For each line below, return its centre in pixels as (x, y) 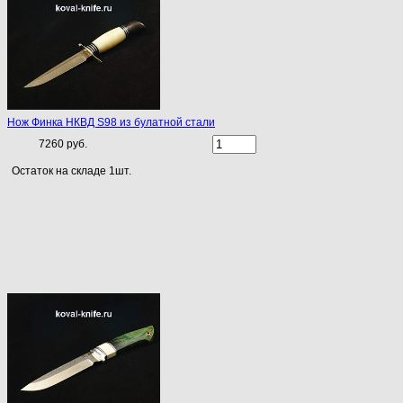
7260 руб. (63, 144)
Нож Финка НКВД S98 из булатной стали (111, 123)
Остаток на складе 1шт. (72, 171)
